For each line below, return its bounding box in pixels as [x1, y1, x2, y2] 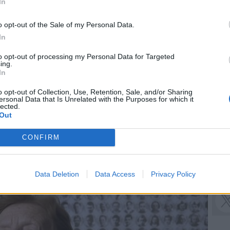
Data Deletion [34, 169, 79, 178]
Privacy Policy [150, 169, 196, 178]
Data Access [94, 169, 135, 178]
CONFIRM [22, 133, 60, 141]
